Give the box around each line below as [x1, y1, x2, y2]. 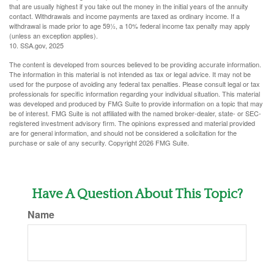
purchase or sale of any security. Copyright [9, 138, 139, 147]
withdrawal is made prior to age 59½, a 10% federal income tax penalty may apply [9, 21, 250, 31]
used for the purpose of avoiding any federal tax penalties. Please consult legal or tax [9, 79, 260, 89]
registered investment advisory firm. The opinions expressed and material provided [9, 118, 255, 128]
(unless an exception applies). [9, 31, 98, 40]
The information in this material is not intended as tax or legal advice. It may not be [9, 69, 251, 79]
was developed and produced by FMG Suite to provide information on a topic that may [9, 98, 263, 108]
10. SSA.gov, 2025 [9, 40, 64, 50]
